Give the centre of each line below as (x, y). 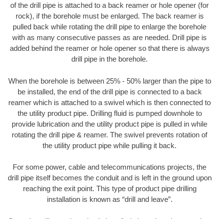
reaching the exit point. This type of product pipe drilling (109, 189)
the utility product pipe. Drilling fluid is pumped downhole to (109, 113)
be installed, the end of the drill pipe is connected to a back (109, 91)
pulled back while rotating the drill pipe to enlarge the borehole (109, 27)
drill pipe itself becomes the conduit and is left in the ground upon (109, 178)
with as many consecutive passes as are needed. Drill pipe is (109, 38)
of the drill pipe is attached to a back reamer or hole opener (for (109, 5)
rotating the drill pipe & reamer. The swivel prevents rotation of (109, 134)
